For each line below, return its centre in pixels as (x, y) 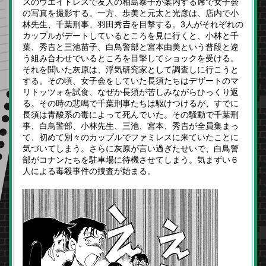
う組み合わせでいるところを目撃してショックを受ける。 (131, 58)
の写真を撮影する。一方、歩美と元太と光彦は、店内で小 (131, 13)
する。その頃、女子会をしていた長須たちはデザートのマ (131, 81)
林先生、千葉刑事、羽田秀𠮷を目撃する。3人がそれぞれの (133, 24)
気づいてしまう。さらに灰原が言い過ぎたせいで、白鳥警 (131, 148)
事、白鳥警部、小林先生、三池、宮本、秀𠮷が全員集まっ (131, 126)
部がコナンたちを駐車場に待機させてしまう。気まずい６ (131, 160)
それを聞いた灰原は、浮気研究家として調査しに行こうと (131, 69)
